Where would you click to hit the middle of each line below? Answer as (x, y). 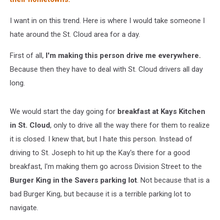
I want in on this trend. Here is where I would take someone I (107, 21)
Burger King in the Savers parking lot (73, 180)
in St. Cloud (30, 125)
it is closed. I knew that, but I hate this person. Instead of (101, 139)
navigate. (24, 208)
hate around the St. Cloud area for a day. (75, 34)
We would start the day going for (64, 111)
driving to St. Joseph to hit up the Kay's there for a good (100, 153)
